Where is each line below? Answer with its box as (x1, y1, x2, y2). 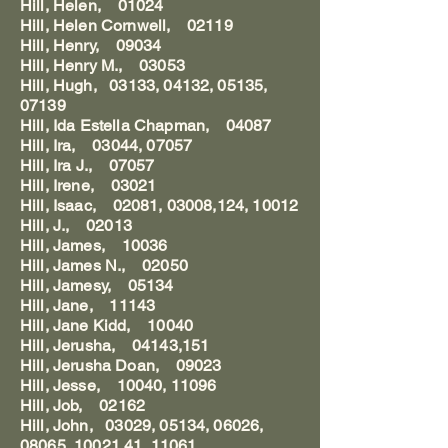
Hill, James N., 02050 (20, 256, 188, 275)
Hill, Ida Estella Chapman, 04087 (20, 116, 272, 135)
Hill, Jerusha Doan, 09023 (20, 356, 222, 375)
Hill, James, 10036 (20, 236, 168, 255)
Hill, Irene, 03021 (20, 176, 157, 195)
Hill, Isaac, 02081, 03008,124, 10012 (20, 196, 299, 215)
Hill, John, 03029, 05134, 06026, (20, 416, 264, 435)
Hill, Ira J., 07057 (20, 156, 155, 175)
